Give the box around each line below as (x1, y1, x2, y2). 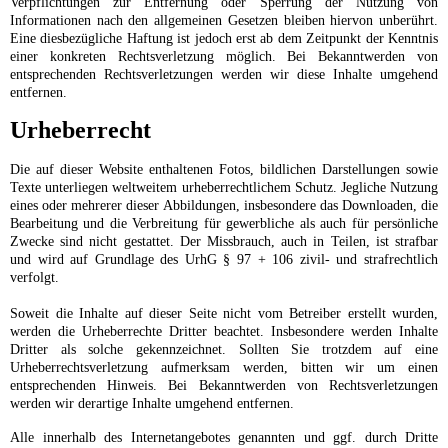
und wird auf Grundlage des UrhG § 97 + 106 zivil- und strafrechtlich (10, 252, 438, 268)
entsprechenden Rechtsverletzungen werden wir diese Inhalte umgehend (10, 67, 438, 83)
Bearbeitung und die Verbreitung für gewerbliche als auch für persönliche (10, 216, 438, 232)
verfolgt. (10, 270, 59, 286)
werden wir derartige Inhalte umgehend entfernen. (10, 396, 294, 412)
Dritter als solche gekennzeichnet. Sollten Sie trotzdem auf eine (10, 342, 438, 358)
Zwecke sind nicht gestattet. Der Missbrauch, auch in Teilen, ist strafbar (10, 234, 438, 250)
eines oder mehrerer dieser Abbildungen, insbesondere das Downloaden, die (10, 198, 438, 214)
